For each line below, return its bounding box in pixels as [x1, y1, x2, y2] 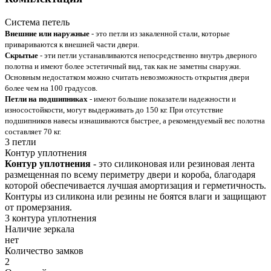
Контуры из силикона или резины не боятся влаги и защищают [5, 191, 266, 202]
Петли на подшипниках [5, 94, 88, 104]
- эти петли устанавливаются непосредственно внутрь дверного [40, 51, 257, 60]
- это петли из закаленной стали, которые [90, 29, 230, 39]
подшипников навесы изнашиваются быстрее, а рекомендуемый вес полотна [5, 116, 265, 126]
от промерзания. [5, 202, 72, 213]
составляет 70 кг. [5, 127, 61, 137]
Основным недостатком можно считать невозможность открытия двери [5, 73, 249, 82]
